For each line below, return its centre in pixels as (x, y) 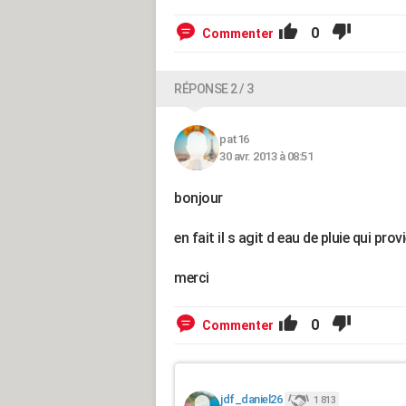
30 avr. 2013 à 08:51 (266, 156)
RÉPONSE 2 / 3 (214, 89)
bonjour (198, 198)
